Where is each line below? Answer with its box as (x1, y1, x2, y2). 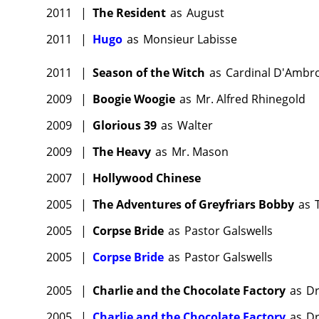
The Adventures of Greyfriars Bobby (93, 197, 294, 213)
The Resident (93, 5, 166, 21)
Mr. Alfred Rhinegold (196, 91, 305, 108)
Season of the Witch (93, 65, 205, 81)
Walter (177, 117, 213, 134)
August (187, 5, 224, 21)
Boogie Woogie (93, 91, 175, 108)
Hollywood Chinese (93, 170, 201, 187)
